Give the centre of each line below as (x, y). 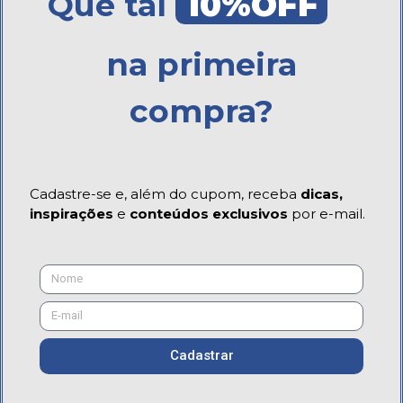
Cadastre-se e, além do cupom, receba (165, 193)
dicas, (322, 193)
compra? (201, 112)
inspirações (72, 213)
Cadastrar (201, 356)
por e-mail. (327, 213)
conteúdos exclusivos (209, 213)
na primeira (201, 65)
